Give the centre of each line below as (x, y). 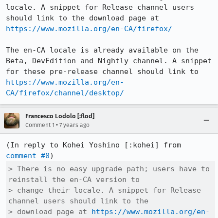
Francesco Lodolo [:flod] (60, 116)
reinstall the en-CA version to (74, 180)
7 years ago (74, 125)
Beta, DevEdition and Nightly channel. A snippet (109, 61)
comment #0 (28, 156)
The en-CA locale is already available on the (102, 50)
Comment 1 (40, 125)
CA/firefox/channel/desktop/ (65, 93)
